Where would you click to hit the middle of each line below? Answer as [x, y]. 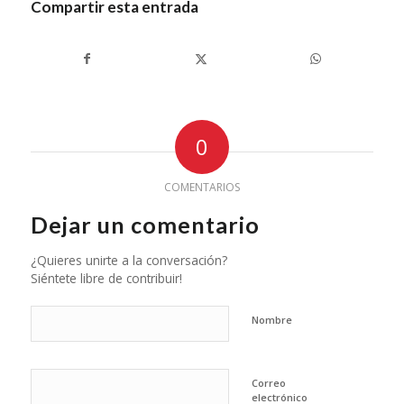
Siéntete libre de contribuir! [106, 279]
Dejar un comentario [145, 225]
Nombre [271, 320]
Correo [268, 383]
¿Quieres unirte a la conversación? [129, 261]
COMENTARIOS [202, 188]
